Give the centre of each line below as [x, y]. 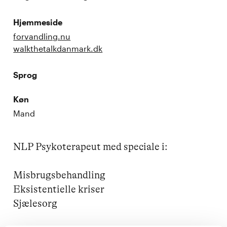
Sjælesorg [35, 203]
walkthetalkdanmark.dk [58, 48]
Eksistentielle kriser [59, 189]
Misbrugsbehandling [60, 175]
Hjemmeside [38, 22]
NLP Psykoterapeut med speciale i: [91, 146]
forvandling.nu [42, 36]
